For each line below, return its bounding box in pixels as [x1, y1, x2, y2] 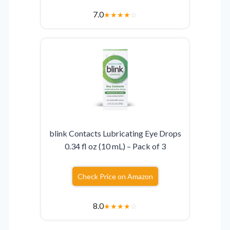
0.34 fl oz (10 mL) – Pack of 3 [64, 141, 166, 151]
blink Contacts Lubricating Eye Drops [49, 128, 181, 139]
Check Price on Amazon [77, 172, 153, 181]
